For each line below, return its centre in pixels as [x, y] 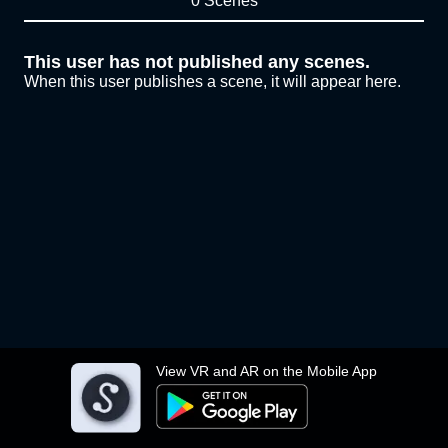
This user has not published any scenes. [197, 62]
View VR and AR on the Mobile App [266, 371]
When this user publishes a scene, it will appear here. [212, 81]
